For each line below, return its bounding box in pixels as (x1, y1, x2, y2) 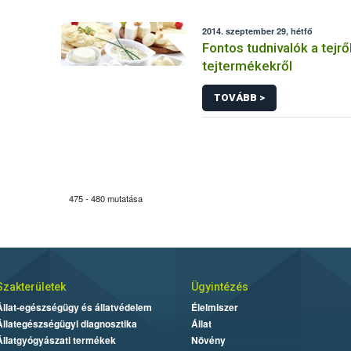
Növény (191, 333, 226, 347)
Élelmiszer (191, 300, 238, 314)
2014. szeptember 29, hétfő (202, 25, 313, 37)
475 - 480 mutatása (69, 192, 143, 204)
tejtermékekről (202, 58, 293, 74)
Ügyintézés (191, 280, 248, 293)
